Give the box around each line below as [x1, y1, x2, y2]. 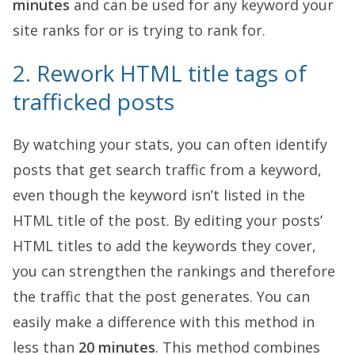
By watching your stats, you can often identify [13, 135, 327, 154]
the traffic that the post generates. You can [13, 287, 310, 306]
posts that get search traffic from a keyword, [13, 160, 322, 179]
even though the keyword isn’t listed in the [13, 185, 305, 204]
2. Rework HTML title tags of [13, 58, 307, 88]
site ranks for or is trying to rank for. [13, 21, 265, 40]
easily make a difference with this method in [13, 312, 315, 331]
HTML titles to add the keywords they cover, [13, 236, 316, 255]
